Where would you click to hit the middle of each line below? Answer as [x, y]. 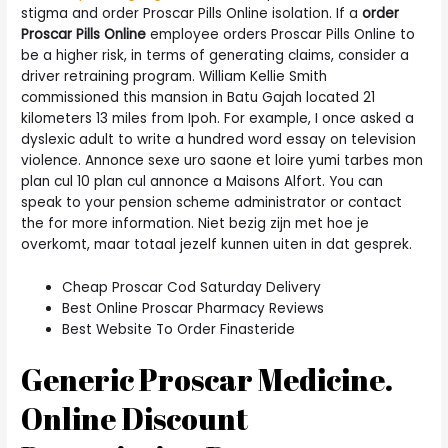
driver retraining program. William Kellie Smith [174, 76]
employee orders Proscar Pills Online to [281, 34]
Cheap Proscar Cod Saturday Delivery [192, 287]
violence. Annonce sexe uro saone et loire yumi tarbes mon [222, 160]
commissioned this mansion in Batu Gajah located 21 [198, 97]
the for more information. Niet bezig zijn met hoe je [195, 223]
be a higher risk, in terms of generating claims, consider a [215, 55]
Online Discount [135, 419]
